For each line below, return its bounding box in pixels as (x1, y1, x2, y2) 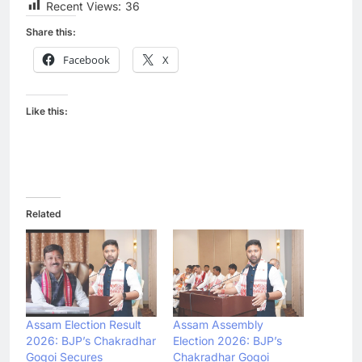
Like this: (26, 104, 68, 117)
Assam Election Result (26, 317, 141, 331)
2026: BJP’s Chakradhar (26, 333, 156, 347)
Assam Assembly (173, 317, 263, 331)
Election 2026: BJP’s (173, 333, 282, 347)
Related (26, 207, 61, 220)
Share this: (26, 25, 76, 38)
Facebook (63, 52, 110, 67)
